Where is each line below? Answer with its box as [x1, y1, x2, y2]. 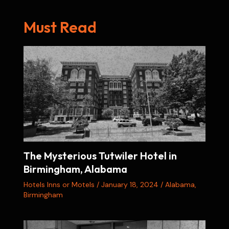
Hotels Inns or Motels [23, 179, 95, 189]
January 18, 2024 [101, 179, 161, 189]
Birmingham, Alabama [23, 162, 127, 175]
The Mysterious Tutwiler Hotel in [23, 149, 177, 162]
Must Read [23, 17, 97, 37]
